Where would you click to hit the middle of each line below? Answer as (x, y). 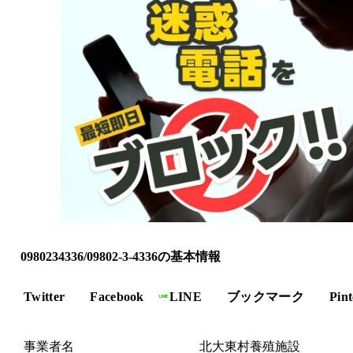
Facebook (117, 296)
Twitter (45, 296)
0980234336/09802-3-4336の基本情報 (121, 256)
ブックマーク (266, 296)
